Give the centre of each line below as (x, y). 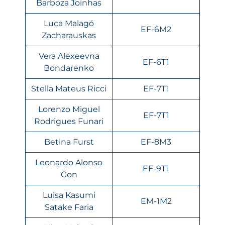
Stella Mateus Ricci (69, 88)
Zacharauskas (69, 35)
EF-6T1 (156, 62)
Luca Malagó (69, 23)
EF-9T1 (156, 168)
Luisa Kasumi (69, 195)
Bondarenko (69, 68)
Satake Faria (69, 207)
